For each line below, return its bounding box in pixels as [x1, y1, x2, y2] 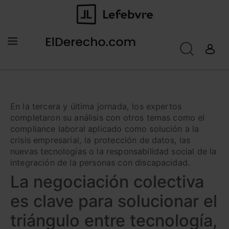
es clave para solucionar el [10, 191, 217, 212]
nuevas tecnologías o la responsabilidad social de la [10, 146, 217, 157]
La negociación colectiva [10, 172, 204, 192]
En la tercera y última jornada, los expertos [10, 101, 182, 112]
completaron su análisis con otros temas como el [10, 112, 205, 123]
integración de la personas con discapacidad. [10, 157, 190, 168]
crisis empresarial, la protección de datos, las [10, 135, 191, 146]
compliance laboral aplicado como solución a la [10, 124, 199, 134]
